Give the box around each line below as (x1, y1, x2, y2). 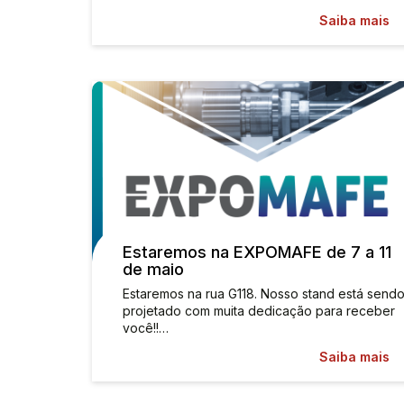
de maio (123, 260, 184, 279)
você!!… (123, 320, 169, 335)
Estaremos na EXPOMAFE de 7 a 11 (123, 243, 391, 262)
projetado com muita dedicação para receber (123, 303, 395, 318)
